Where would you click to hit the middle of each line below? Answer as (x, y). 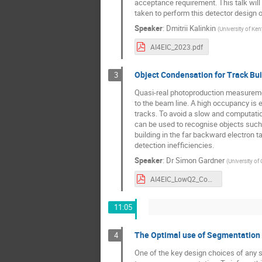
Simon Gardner (200, 160)
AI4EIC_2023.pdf (176, 47)
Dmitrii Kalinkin (191, 28)
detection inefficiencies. (174, 145)
